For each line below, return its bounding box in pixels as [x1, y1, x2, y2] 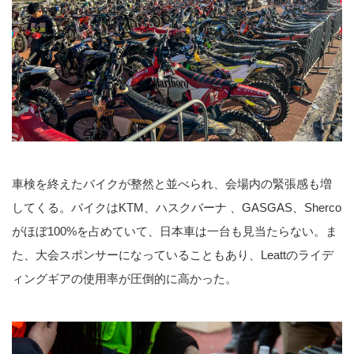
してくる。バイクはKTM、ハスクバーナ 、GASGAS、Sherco [12, 201, 341, 215]
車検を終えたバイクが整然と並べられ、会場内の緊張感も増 [12, 177, 332, 191]
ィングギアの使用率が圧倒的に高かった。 [12, 272, 237, 286]
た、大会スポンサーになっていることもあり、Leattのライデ [12, 248, 333, 262]
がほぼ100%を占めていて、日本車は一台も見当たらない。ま [12, 224, 337, 239]
